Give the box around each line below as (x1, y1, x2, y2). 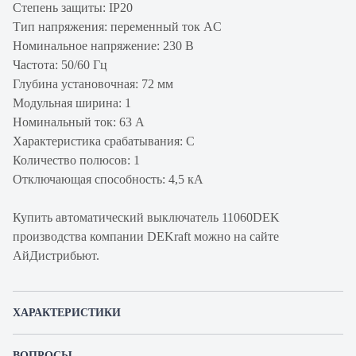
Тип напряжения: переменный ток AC (13, 20, 222, 33)
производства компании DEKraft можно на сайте (13, 230, 279, 243)
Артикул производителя (13, 339, 144, 353)
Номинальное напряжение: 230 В (13, 39, 194, 52)
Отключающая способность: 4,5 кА (13, 172, 203, 186)
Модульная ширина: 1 (13, 96, 131, 110)
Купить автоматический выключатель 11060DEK (13, 211, 280, 224)
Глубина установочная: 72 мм (13, 77, 173, 91)
